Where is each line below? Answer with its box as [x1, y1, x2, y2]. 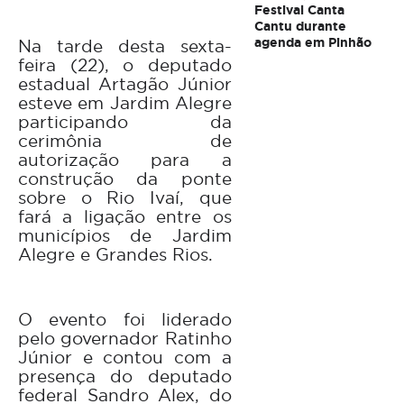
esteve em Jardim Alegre [18, 91, 232, 114]
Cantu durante [253, 18, 346, 34]
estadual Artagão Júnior [18, 72, 232, 95]
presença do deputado [18, 364, 232, 387]
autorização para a [18, 148, 232, 170]
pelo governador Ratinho [18, 326, 232, 349]
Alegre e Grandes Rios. [18, 243, 213, 265]
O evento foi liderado [18, 308, 232, 330]
